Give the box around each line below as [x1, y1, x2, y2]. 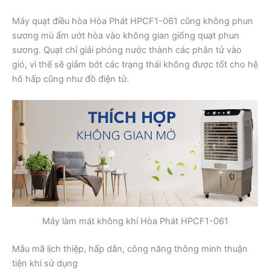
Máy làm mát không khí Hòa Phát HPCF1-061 [42, 216, 228, 227]
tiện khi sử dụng [12, 257, 78, 269]
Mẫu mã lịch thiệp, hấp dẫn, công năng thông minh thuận [12, 243, 248, 254]
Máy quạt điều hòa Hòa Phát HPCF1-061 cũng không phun [12, 16, 253, 27]
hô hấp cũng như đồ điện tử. [12, 74, 129, 85]
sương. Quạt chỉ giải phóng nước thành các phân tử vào [12, 45, 242, 56]
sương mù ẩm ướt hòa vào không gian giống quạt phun [12, 30, 239, 42]
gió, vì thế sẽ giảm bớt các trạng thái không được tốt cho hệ [12, 59, 258, 71]
